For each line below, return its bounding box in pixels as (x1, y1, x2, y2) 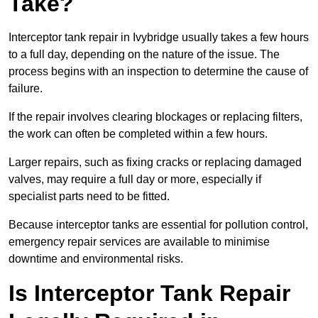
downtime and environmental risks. (9, 253, 183, 265)
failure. (9, 82, 45, 95)
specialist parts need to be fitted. (9, 190, 172, 203)
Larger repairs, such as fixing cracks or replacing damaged (9, 156, 302, 169)
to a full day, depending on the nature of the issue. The (9, 48, 280, 61)
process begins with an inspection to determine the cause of (9, 65, 308, 78)
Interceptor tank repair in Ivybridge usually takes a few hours (9, 31, 309, 44)
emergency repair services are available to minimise (9, 236, 270, 248)
